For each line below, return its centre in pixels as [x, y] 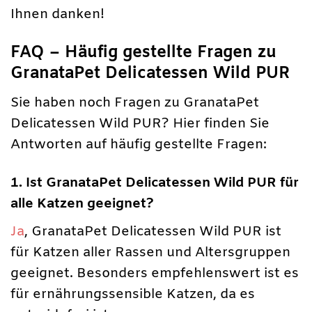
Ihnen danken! [57, 15]
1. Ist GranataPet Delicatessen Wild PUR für [155, 183]
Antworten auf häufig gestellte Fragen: [139, 145]
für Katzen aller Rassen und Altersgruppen [150, 252]
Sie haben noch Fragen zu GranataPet [135, 103]
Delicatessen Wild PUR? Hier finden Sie [140, 124]
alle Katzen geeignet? [82, 204]
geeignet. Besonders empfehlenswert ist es [155, 273]
